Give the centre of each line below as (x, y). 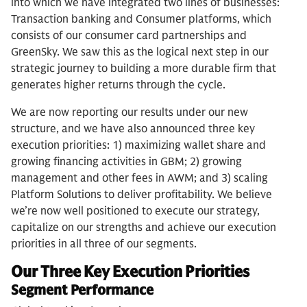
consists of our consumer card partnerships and (129, 36)
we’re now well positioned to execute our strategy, (135, 211)
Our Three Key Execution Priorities (130, 272)
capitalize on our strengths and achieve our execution (144, 228)
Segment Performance (82, 291)
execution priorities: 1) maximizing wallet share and (138, 146)
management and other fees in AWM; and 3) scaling (139, 179)
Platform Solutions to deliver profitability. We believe (142, 195)
